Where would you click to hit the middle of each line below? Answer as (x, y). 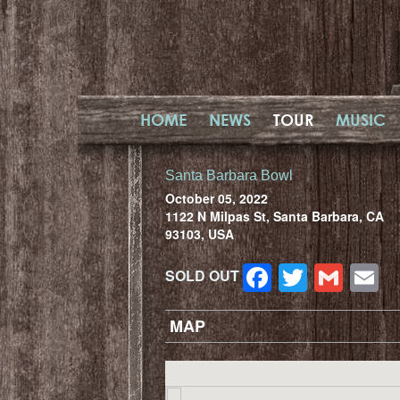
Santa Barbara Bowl (229, 175)
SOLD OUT (202, 275)
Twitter (349, 277)
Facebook (334, 277)
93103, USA (200, 233)
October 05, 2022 (217, 198)
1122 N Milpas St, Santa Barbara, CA (275, 216)
